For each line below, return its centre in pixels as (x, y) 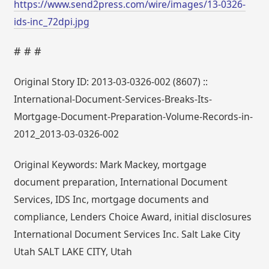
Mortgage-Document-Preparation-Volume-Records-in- (134, 116)
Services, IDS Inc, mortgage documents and (112, 199)
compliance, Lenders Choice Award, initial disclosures (133, 216)
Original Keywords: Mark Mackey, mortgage (110, 164)
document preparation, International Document (121, 182)
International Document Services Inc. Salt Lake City (127, 234)
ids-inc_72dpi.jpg (52, 21)
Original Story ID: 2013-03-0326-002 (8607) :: (111, 81)
